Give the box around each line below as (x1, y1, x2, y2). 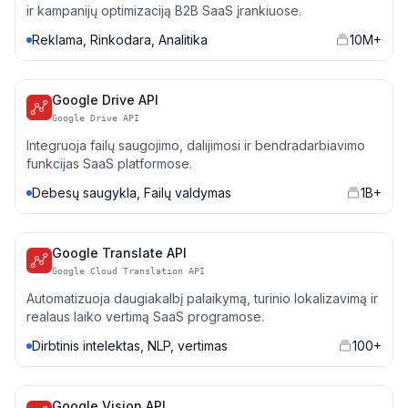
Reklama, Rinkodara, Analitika (32, 32, 208, 47)
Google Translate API (52, 245, 187, 260)
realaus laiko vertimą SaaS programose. (26, 309, 264, 324)
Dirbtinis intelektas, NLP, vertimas (32, 338, 228, 353)
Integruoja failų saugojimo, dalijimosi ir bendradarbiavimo (26, 138, 365, 153)
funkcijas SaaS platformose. (26, 156, 192, 171)
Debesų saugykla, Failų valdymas (32, 185, 231, 200)
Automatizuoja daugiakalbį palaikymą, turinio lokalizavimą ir (26, 291, 378, 306)
